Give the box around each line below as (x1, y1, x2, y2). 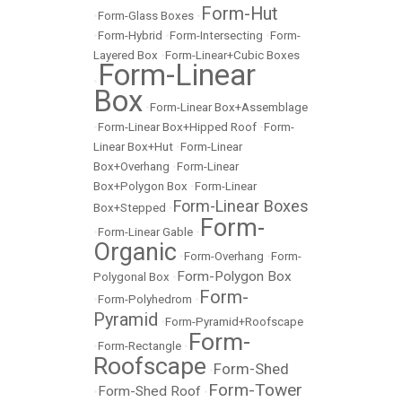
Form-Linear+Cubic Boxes (165, 48, 300, 62)
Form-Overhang (184, 249, 264, 263)
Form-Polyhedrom (98, 293, 192, 306)
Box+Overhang (93, 160, 170, 173)
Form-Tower (208, 380, 302, 400)
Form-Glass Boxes (98, 9, 194, 22)
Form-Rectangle (98, 339, 181, 353)
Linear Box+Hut (93, 140, 173, 153)
